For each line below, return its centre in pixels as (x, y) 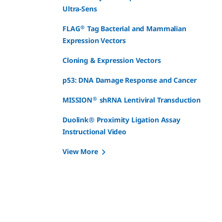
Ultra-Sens (80, 9)
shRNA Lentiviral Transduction (149, 100)
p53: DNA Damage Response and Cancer (130, 80)
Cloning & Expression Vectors (112, 60)
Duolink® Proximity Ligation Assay (121, 120)
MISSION (77, 100)
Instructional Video (94, 132)
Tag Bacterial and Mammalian (136, 28)
